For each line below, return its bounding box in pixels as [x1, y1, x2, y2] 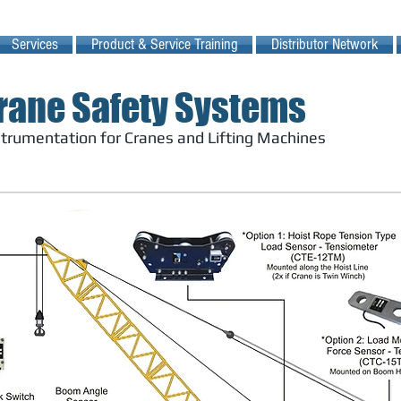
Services [11, 35, 58, 54]
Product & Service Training [90, 35, 238, 54]
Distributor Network [270, 35, 379, 54]
